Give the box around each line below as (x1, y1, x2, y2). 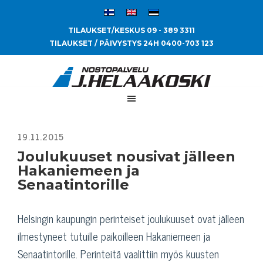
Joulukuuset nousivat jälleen (18, 148, 235, 165)
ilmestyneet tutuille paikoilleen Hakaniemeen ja (18, 227, 210, 245)
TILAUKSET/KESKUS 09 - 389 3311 (68, 26, 195, 35)
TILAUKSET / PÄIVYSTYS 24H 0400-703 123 (49, 39, 214, 48)
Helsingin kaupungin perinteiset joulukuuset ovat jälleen (18, 210, 244, 227)
